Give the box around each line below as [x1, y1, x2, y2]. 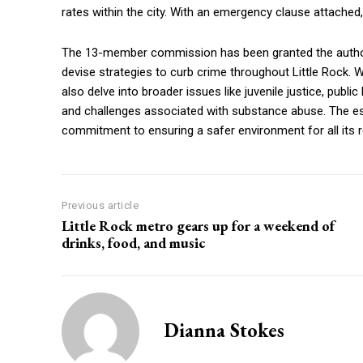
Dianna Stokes [164, 317, 284, 343]
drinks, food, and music [62, 233, 205, 252]
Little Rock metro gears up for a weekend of [62, 216, 335, 235]
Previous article [62, 199, 139, 211]
